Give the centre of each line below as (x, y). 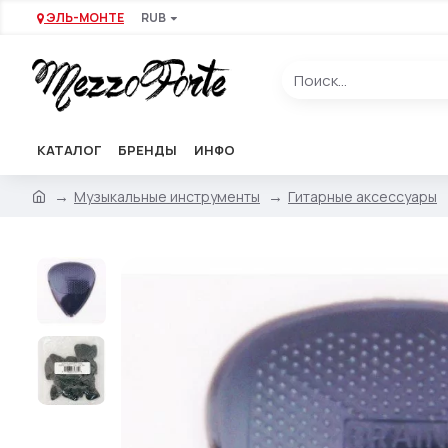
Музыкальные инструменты (167, 196)
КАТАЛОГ (69, 149)
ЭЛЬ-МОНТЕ (85, 17)
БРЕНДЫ (147, 149)
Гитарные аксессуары (362, 196)
